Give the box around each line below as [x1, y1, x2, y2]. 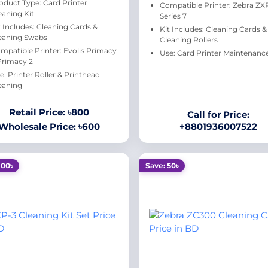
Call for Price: [187, 109, 250, 120]
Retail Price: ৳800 [9, 106, 90, 118]
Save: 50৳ [145, 161, 179, 170]
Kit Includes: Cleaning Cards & [159, 25, 267, 33]
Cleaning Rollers [159, 35, 218, 44]
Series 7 [159, 11, 187, 20]
